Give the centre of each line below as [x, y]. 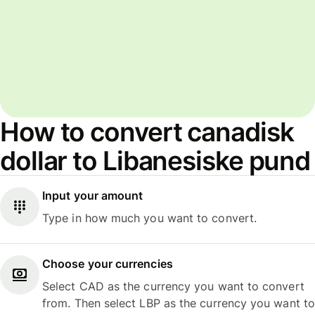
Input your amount [93, 195]
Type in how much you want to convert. [150, 218]
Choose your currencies [108, 264]
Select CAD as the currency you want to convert [173, 287]
